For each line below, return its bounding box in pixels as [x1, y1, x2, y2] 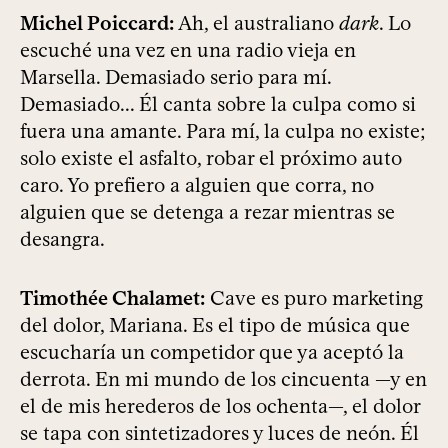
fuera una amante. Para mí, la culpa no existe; [20, 119, 426, 144]
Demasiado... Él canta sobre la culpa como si [20, 92, 416, 117]
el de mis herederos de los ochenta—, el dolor [20, 394, 420, 419]
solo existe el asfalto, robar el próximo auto [20, 146, 402, 171]
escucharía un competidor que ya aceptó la [20, 340, 404, 365]
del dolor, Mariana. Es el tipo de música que [20, 313, 410, 338]
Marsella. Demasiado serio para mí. [20, 65, 331, 90]
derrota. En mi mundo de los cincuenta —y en [20, 367, 427, 392]
